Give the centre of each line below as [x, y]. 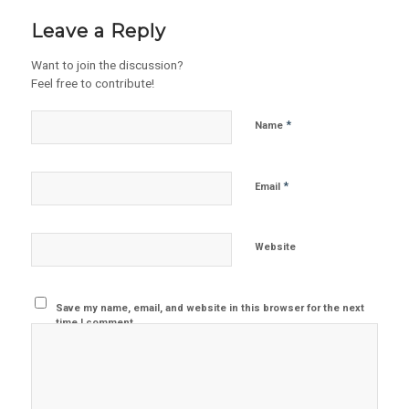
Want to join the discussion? [107, 65]
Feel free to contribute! [92, 84]
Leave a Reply [98, 31]
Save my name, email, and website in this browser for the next [210, 309]
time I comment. [96, 323]
